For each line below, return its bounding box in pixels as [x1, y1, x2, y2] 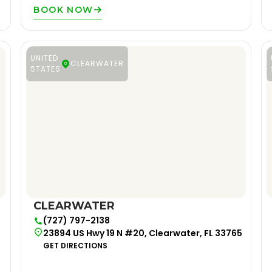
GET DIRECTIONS [43, 240, 108, 251]
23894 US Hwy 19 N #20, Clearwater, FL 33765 [43, 227, 243, 239]
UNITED [30, 53, 59, 63]
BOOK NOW [33, 4, 93, 15]
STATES [30, 64, 61, 74]
